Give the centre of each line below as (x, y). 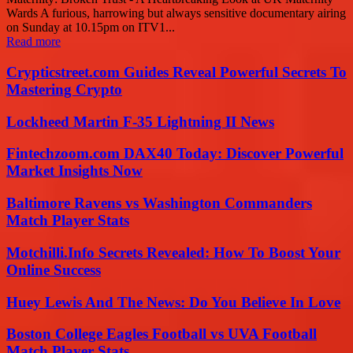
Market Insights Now (74, 171)
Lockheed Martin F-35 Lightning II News (140, 121)
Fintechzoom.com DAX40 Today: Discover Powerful (175, 154)
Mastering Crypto (64, 90)
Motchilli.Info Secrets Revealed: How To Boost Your (173, 252)
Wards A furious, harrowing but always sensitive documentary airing (176, 13)
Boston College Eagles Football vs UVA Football (162, 334)
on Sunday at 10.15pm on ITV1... (91, 28)
